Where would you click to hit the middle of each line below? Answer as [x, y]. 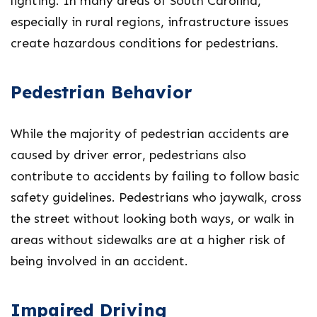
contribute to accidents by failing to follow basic [155, 176]
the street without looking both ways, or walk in [152, 219]
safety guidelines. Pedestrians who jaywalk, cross [156, 197]
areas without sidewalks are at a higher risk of [148, 240]
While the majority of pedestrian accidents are [150, 134]
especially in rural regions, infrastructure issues [150, 22]
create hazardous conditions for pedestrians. [145, 43]
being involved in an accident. [99, 261]
